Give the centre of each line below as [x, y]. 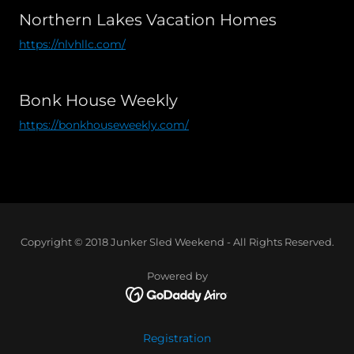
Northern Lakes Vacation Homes [148, 19]
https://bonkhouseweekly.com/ [104, 124]
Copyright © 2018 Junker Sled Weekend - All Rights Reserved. [177, 241]
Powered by [177, 275]
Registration [177, 338]
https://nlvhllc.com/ [72, 44]
